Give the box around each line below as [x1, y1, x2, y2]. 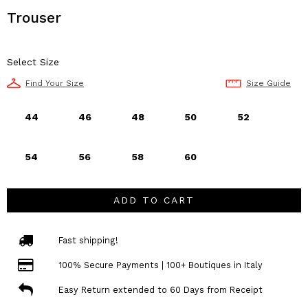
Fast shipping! [58, 234, 118, 245]
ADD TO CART [113, 195, 195, 206]
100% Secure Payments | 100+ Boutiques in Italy [58, 259, 263, 270]
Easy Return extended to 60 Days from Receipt [58, 284, 263, 295]
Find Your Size [25, 78, 84, 88]
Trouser [7, 9, 61, 26]
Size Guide [246, 78, 291, 88]
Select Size [7, 56, 59, 67]
